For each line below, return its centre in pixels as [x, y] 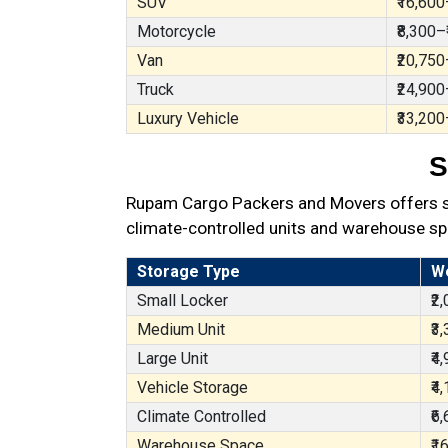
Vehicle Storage [192, 387]
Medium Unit [181, 329]
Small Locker [182, 300]
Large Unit [172, 358]
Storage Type [188, 271]
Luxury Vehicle [188, 118]
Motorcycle [176, 31]
